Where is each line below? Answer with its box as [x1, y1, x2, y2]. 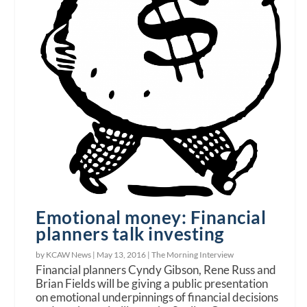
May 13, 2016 [97, 249, 147, 260]
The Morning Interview [151, 249, 234, 260]
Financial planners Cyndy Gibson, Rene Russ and [36, 262, 277, 278]
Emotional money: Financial [36, 206, 267, 229]
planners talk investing [36, 223, 224, 245]
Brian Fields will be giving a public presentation [36, 276, 269, 291]
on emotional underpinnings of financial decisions [36, 290, 279, 305]
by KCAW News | [36, 249, 97, 260]
